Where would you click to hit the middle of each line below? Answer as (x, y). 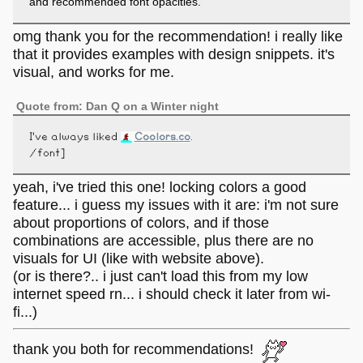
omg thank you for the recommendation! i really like (178, 36)
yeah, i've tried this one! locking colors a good (160, 188)
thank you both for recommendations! (137, 349)
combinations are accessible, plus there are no (163, 241)
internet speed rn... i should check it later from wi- (172, 295)
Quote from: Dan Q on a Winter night (118, 106)
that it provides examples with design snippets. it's (174, 54)
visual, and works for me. (94, 72)
